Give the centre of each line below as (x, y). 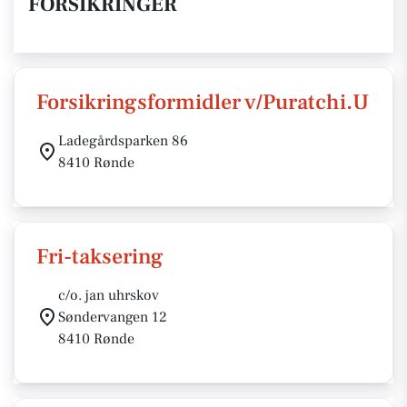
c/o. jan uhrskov (109, 295)
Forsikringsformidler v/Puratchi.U (203, 102)
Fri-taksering (100, 257)
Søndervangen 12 (113, 317)
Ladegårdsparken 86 (123, 141)
